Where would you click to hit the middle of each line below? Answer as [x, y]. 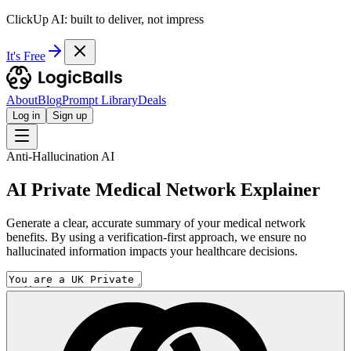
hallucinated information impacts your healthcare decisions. [152, 251]
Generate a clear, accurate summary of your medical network [156, 223]
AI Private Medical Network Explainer [163, 189]
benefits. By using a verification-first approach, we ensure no [156, 237]
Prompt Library [100, 100]
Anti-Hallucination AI [60, 156]
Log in [26, 116]
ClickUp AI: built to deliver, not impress [105, 19]
